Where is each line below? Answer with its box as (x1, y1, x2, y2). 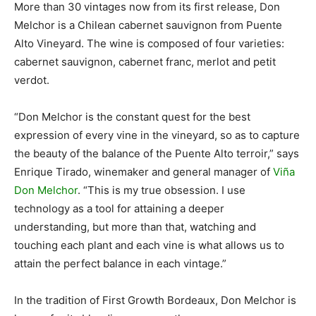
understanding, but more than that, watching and (14, 219, 256, 233)
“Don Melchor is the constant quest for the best (14, 109, 250, 123)
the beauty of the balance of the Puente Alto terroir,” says (14, 146, 299, 160)
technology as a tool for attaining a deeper (14, 201, 224, 215)
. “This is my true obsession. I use (78, 183, 245, 197)
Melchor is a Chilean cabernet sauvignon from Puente (14, 18, 282, 32)
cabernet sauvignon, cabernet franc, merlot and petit (14, 54, 276, 68)
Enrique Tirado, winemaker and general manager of (14, 164, 273, 178)
